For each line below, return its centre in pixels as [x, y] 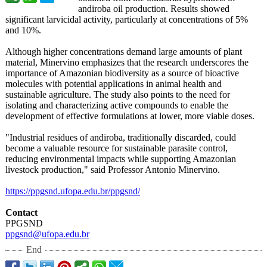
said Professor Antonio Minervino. [154, 170]
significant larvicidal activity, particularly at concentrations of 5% [127, 19]
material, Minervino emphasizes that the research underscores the [127, 62]
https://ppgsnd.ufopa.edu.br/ [58, 191]
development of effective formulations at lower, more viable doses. [130, 116]
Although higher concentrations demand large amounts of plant [124, 52]
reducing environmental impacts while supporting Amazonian [121, 159]
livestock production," [47, 170]
